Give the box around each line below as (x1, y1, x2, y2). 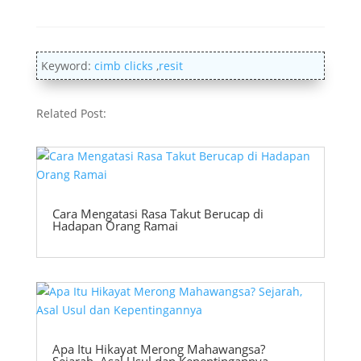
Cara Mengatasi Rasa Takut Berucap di (52, 205, 263, 222)
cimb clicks (93, 58, 153, 74)
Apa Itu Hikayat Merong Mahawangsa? (52, 341, 265, 358)
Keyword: (40, 58, 94, 74)
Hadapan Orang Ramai (52, 218, 178, 234)
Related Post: (35, 106, 106, 122)
